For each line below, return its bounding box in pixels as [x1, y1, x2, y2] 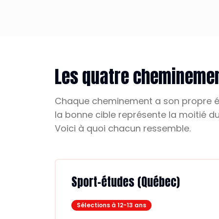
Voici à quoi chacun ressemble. [55, 122, 191, 134]
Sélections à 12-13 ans [77, 201, 146, 209]
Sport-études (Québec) [71, 173, 180, 191]
